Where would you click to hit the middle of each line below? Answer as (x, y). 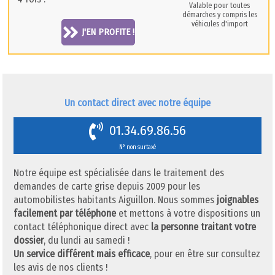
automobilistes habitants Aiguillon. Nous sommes (115, 200)
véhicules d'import (219, 24)
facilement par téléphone (65, 214)
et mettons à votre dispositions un (188, 214)
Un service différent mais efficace (82, 254)
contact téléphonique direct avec (83, 227)
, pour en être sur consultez (205, 254)
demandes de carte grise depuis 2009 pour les (107, 187)
